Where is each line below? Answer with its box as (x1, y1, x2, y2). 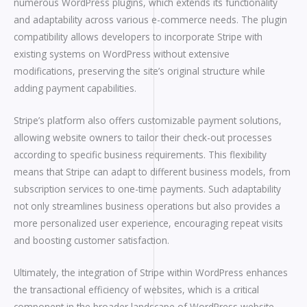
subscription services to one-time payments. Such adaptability (14, 182, 281, 195)
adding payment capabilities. (14, 81, 136, 95)
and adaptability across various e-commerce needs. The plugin (14, 12, 287, 26)
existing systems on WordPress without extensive (14, 47, 230, 60)
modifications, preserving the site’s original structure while (14, 64, 265, 77)
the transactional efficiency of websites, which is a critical (14, 282, 259, 296)
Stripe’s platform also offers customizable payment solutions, (14, 113, 282, 127)
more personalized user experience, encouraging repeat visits (14, 216, 283, 230)
